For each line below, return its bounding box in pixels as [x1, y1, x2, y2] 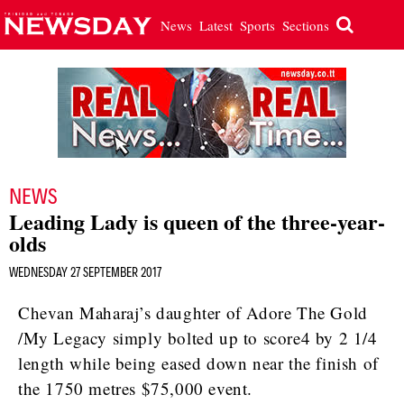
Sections [281, 16, 329, 34]
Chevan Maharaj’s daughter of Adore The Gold [18, 301, 368, 324]
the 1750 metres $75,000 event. [18, 377, 253, 399]
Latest [198, 16, 233, 34]
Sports [239, 16, 275, 34]
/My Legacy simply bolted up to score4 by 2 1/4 [18, 326, 378, 349]
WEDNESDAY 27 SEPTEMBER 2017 [9, 264, 161, 280]
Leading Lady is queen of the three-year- [9, 206, 385, 237]
